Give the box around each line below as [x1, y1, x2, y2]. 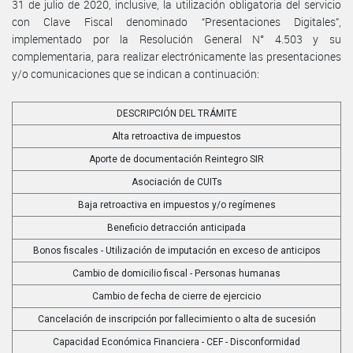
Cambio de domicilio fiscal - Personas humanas [72, 267, 281, 279]
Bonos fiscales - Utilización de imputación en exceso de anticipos [32, 244, 321, 256]
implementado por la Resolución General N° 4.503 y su [12, 31, 341, 46]
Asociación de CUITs [131, 176, 222, 188]
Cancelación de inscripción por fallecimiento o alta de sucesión [37, 313, 316, 325]
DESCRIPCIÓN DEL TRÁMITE [116, 107, 237, 119]
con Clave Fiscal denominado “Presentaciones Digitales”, [12, 13, 341, 29]
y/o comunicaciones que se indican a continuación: [12, 65, 259, 81]
